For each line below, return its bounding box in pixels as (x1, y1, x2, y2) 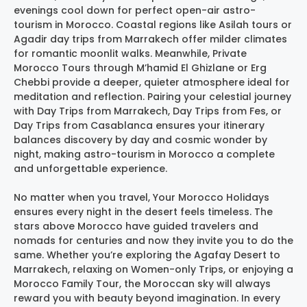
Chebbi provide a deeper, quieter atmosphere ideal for (14, 75, 290, 89)
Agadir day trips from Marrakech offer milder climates (14, 32, 287, 46)
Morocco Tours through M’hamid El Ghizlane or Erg (14, 60, 267, 75)
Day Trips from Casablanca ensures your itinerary (14, 118, 265, 132)
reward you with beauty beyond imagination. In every (14, 291, 280, 305)
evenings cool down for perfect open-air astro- (14, 3, 256, 17)
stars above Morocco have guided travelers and (14, 219, 258, 233)
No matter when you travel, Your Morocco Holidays (14, 190, 269, 204)
